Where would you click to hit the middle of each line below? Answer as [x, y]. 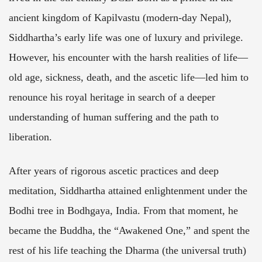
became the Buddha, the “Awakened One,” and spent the [129, 231]
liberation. [30, 137]
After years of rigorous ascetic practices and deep [114, 171]
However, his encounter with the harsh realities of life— [128, 58]
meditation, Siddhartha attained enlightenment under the [128, 191]
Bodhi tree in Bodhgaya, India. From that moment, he [123, 211]
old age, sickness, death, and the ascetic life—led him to [129, 77]
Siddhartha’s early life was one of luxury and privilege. [126, 38]
